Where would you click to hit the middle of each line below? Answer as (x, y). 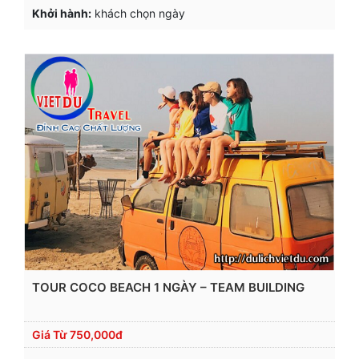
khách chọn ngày (138, 13)
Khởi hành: (62, 13)
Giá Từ (51, 334)
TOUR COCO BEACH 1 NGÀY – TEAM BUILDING (168, 287)
